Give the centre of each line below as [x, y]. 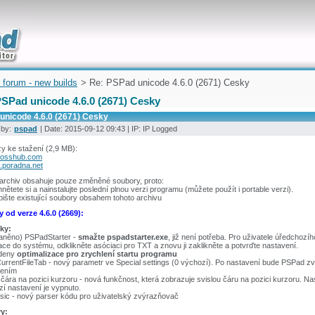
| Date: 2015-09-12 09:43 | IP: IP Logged [108, 129]
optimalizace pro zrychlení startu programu [97, 254]
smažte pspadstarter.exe [123, 237]
